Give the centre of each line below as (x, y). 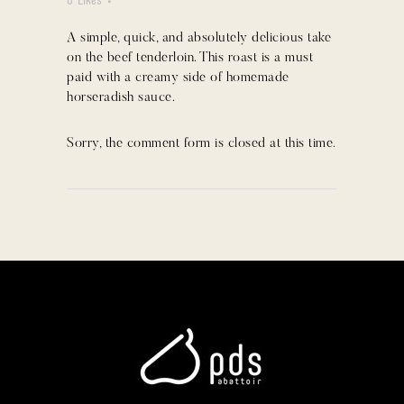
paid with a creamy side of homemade (178, 78)
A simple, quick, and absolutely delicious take (199, 38)
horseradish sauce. (121, 97)
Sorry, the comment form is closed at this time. (202, 143)
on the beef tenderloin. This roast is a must (190, 58)
